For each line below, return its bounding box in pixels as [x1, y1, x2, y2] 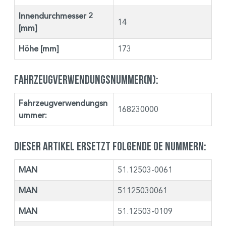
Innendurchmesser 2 [19, 11, 93, 21]
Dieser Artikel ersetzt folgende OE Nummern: [14, 139, 206, 152]
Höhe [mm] [19, 43, 59, 54]
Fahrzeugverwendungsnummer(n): [14, 73, 158, 86]
